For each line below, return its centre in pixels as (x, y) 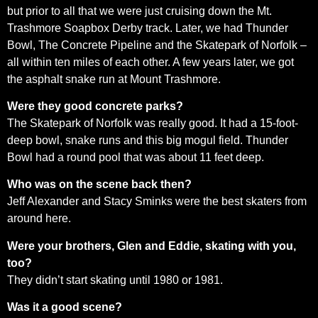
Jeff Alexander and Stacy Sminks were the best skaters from (157, 202)
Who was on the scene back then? (99, 185)
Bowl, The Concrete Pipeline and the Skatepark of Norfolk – (157, 45)
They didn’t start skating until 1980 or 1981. (115, 280)
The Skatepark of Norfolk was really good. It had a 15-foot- (153, 123)
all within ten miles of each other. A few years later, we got (150, 62)
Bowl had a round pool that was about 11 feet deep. (136, 157)
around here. (39, 219)
